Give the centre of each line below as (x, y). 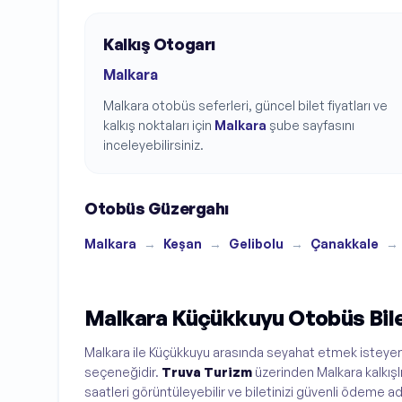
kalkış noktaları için (157, 125)
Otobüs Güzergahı (157, 208)
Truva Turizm (207, 371)
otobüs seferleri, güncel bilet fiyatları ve (268, 105)
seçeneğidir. (123, 371)
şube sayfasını (312, 125)
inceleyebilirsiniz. (153, 144)
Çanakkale (345, 243)
